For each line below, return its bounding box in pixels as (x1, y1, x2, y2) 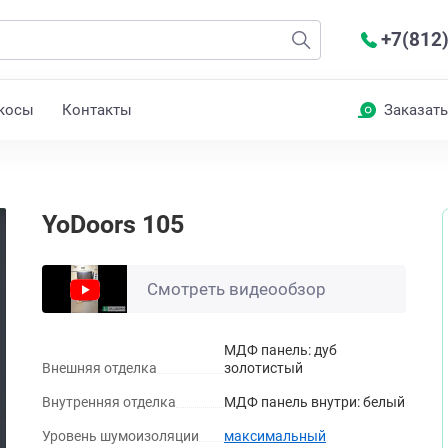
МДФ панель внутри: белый (224, 394, 405, 410)
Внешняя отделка (42, 360, 157, 376)
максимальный (224, 428, 326, 444)
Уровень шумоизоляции (42, 428, 199, 444)
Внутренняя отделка (42, 394, 176, 410)
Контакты (62, 101, 132, 119)
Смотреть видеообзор (147, 278, 327, 299)
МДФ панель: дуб (224, 342, 337, 358)
